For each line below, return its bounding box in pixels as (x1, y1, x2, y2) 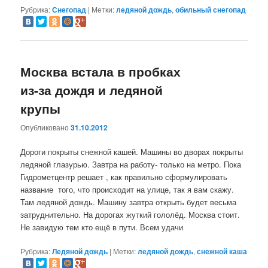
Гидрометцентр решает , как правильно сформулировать (20, 170, 228, 182)
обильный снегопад (175, 4, 246, 16)
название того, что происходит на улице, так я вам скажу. (20, 183, 234, 195)
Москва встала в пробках (20, 62, 181, 81)
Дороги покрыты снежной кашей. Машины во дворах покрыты (20, 145, 243, 157)
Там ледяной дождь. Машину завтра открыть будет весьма (20, 196, 237, 208)
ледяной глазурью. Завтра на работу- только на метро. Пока (20, 158, 242, 170)
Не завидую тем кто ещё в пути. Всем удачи (20, 221, 184, 233)
